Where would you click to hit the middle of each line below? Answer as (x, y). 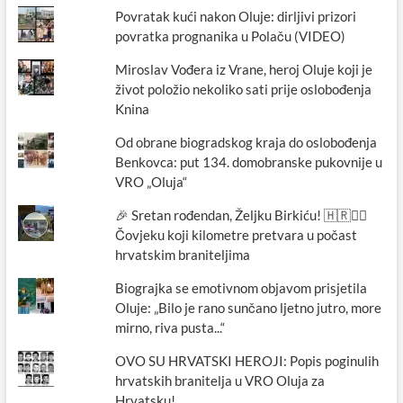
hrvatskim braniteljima (183, 255)
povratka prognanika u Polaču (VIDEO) (231, 36)
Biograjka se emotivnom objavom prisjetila (242, 288)
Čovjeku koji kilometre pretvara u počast (237, 235)
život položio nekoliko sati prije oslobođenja (244, 90)
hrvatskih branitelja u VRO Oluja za (220, 381)
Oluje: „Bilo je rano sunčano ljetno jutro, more (249, 308)
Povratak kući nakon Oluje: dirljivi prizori (236, 17)
